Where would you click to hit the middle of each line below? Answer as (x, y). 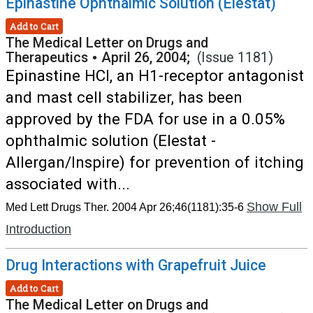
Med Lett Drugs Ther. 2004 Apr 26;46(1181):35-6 (125, 207)
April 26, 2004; (149, 58)
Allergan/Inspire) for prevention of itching (155, 162)
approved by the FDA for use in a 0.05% (145, 119)
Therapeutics (47, 58)
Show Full (274, 207)
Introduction (38, 229)
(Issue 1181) (235, 58)
